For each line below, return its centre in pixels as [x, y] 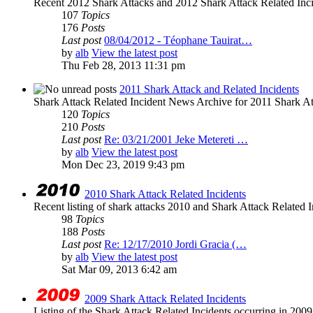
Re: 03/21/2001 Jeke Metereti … [176, 140]
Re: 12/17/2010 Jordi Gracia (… [175, 245]
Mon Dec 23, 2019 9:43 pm [123, 165]
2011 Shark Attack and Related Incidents [209, 89]
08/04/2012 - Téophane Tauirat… [178, 41]
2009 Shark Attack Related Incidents [165, 299]
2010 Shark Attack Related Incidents [165, 194]
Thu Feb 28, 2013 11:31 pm [123, 66]
